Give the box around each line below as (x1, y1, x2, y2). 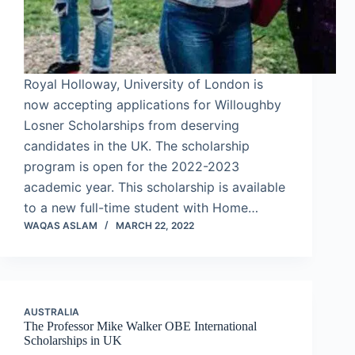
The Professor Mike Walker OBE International (24, 319, 257, 334)
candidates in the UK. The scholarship (24, 138, 250, 155)
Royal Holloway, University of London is (24, 76, 263, 93)
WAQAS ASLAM (24, 219, 97, 232)
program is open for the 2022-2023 (24, 158, 239, 175)
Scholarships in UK (24, 334, 122, 348)
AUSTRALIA (24, 306, 79, 319)
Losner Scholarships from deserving (24, 117, 239, 134)
